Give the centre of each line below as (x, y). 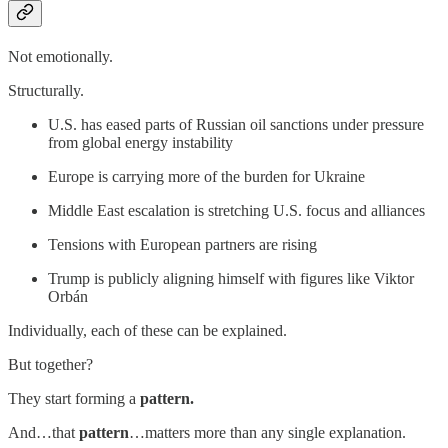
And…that (41, 433)
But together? (50, 365)
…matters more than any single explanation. (267, 433)
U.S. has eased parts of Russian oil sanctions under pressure (236, 125)
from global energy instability (140, 143)
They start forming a (74, 399)
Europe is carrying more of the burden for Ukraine (206, 177)
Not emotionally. (60, 57)
